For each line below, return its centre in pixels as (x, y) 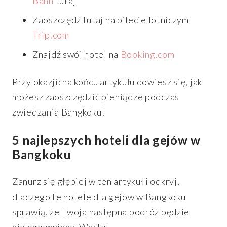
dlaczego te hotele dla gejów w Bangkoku (99, 197)
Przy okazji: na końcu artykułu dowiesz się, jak (107, 81)
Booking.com (147, 54)
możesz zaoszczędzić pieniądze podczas (96, 97)
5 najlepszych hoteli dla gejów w (107, 140)
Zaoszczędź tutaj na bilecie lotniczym (111, 20)
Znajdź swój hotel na (77, 54)
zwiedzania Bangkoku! (59, 112)
